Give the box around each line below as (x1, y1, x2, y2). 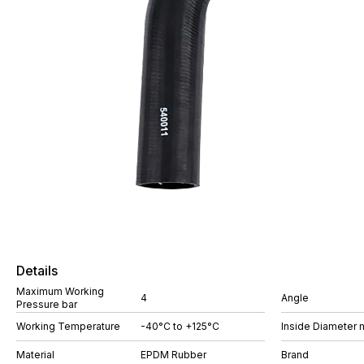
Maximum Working (16, 285, 104, 297)
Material (16, 349, 54, 361)
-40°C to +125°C (141, 320, 219, 332)
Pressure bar (16, 298, 77, 310)
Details (16, 262, 58, 279)
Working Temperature (16, 320, 120, 332)
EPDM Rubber (141, 349, 206, 361)
